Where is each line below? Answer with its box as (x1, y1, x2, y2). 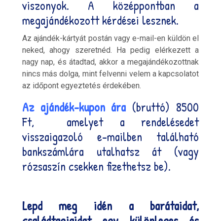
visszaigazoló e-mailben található (22, 128, 199, 145)
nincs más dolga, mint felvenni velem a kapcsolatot (22, 69, 199, 78)
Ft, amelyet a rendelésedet (22, 113, 199, 130)
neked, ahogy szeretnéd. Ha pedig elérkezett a (22, 45, 199, 55)
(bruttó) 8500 (132, 98, 199, 115)
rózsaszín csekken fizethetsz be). (22, 157, 171, 175)
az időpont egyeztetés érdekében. (22, 80, 141, 90)
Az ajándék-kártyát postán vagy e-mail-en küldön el (22, 33, 199, 43)
